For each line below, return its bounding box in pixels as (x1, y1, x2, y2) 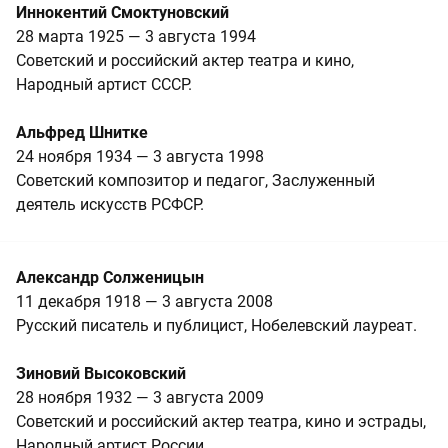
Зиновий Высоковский (16, 363, 186, 383)
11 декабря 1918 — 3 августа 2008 (16, 291, 273, 311)
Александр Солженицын (16, 267, 204, 287)
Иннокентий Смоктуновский (16, 2, 229, 22)
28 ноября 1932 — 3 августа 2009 (16, 387, 264, 407)
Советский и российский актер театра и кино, (16, 50, 354, 70)
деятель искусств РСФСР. (16, 194, 204, 214)
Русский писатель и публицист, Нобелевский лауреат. (16, 315, 417, 335)
